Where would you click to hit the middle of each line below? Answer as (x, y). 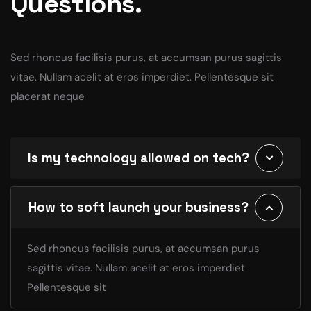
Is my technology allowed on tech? (138, 158)
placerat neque (48, 97)
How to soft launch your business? (138, 208)
